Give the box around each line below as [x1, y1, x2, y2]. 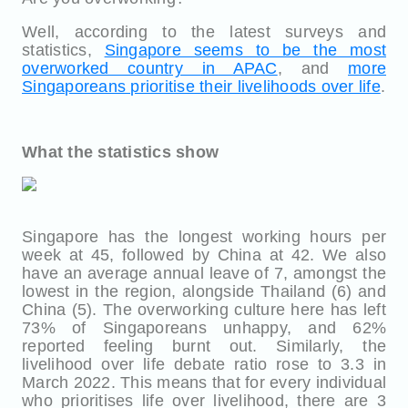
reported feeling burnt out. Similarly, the [22, 337, 386, 355]
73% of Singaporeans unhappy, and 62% [22, 319, 386, 337]
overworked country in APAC [22, 59, 278, 77]
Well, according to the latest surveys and [22, 23, 386, 41]
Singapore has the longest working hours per [22, 228, 386, 246]
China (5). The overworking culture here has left [22, 301, 386, 319]
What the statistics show [22, 143, 219, 161]
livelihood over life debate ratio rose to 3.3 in [22, 355, 386, 373]
